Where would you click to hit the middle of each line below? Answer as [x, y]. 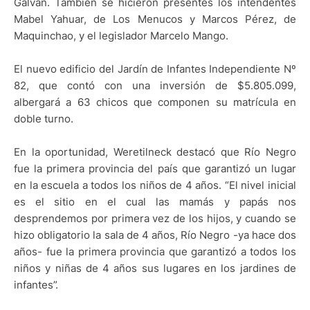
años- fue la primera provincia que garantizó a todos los [155, 251]
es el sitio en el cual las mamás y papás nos [155, 201]
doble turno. [44, 118]
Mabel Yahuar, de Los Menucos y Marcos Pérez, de [155, 19]
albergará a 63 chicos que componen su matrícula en [155, 102]
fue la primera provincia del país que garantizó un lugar [155, 168]
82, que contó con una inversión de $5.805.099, [155, 85]
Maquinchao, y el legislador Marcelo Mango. [121, 35]
